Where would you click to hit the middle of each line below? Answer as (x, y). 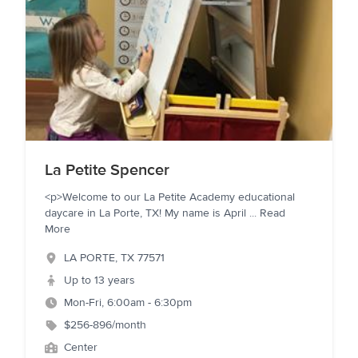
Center (81, 348)
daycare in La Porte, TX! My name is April (147, 213)
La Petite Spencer (107, 170)
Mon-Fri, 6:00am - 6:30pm (128, 303)
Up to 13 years (99, 280)
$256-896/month (105, 325)
